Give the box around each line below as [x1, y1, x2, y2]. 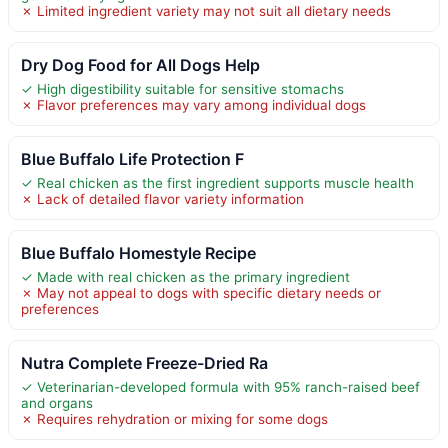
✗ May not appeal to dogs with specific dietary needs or [21, 284, 381, 301]
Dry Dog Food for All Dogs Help [21, 54, 260, 75]
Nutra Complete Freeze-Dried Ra [21, 352, 268, 373]
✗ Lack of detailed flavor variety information [21, 190, 304, 207]
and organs [21, 394, 93, 411]
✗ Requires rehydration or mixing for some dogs [21, 410, 328, 427]
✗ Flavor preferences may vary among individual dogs [21, 96, 366, 113]
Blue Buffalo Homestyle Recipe [21, 242, 256, 263]
